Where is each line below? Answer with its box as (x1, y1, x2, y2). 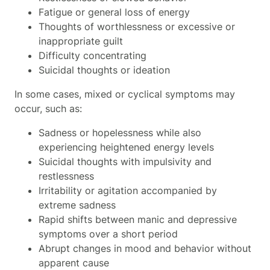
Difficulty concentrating (39, 49, 146, 61)
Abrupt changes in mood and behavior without (39, 242, 251, 254)
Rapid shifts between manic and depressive (39, 213, 237, 225)
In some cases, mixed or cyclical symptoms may (14, 87, 235, 100)
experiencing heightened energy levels (39, 140, 214, 153)
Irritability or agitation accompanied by (39, 184, 217, 196)
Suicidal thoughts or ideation (39, 63, 170, 76)
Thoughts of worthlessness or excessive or (39, 20, 235, 33)
